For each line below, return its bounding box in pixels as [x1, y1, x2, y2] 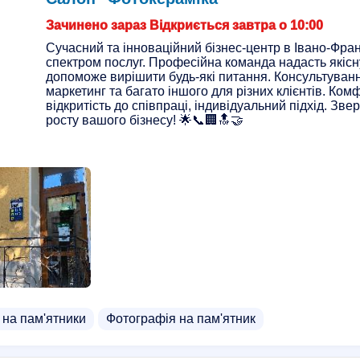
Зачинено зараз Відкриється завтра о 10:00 [46, 18, 323, 32]
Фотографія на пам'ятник [106, 312, 256, 325]
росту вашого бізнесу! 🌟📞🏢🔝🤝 [46, 113, 243, 127]
